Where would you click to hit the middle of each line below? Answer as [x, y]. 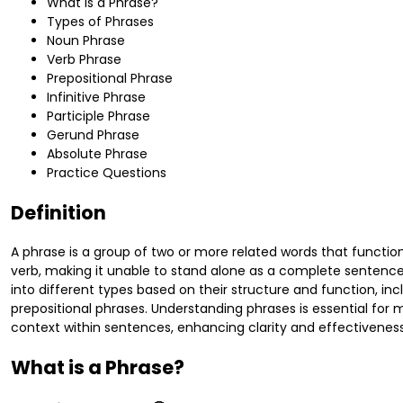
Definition [58, 212]
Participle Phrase [99, 116]
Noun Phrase [86, 41]
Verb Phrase [84, 60]
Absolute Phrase [97, 154]
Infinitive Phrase [96, 98]
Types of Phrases [100, 22]
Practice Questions [107, 173]
